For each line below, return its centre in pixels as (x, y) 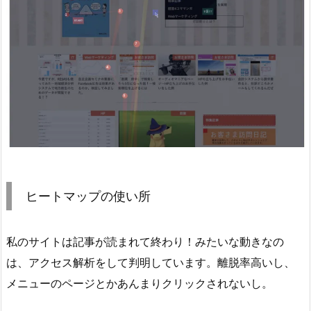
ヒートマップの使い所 (88, 196)
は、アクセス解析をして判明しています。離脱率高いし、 (151, 263)
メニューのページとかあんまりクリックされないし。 (140, 284)
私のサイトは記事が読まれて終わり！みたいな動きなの (145, 242)
